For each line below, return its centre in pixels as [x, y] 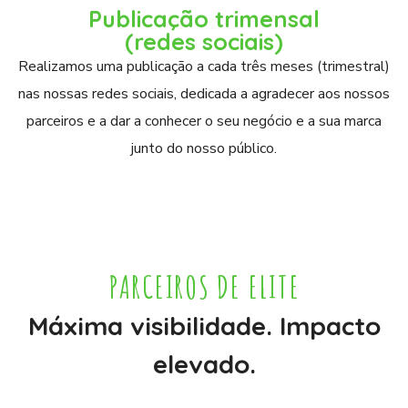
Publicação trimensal [204, 19]
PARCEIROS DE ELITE [204, 287]
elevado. [204, 364]
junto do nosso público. [204, 148]
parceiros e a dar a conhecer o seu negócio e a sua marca [204, 121]
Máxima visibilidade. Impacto [204, 326]
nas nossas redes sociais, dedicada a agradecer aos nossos [204, 94]
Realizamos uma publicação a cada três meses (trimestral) [204, 66]
